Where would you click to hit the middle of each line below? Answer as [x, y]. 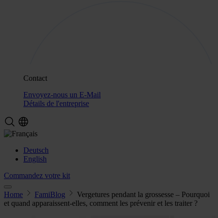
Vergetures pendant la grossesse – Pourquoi [143, 194]
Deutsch [36, 150]
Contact [35, 78]
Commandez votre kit [37, 175]
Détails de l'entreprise [56, 103]
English [35, 159]
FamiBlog [50, 194]
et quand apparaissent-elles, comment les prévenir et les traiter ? [101, 203]
